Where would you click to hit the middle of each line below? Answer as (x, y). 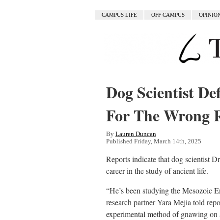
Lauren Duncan (136, 134)
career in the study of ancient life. (157, 171)
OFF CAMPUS (168, 15)
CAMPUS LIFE (119, 15)
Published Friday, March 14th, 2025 (154, 142)
